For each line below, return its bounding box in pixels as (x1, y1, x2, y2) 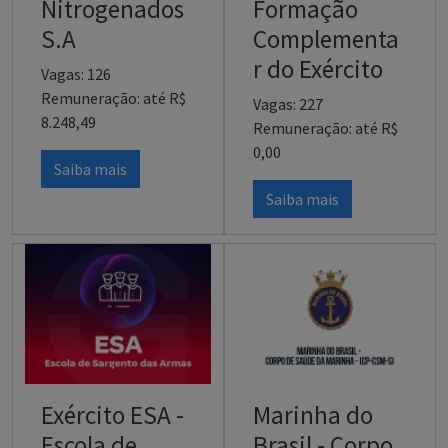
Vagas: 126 (41, 63, 111, 84)
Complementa (253, 22, 399, 55)
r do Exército (253, 52, 383, 85)
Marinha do (253, 398, 373, 431)
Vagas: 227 (253, 93, 323, 114)
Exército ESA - (41, 398, 184, 431)
